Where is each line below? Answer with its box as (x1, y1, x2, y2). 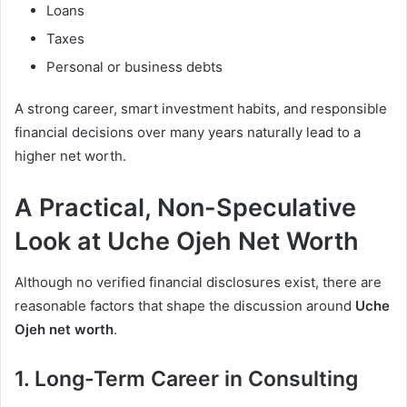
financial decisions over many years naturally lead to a (15, 124, 361, 142)
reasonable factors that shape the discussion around (15, 296, 355, 314)
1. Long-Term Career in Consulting (15, 365, 358, 392)
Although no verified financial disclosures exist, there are (15, 273, 382, 291)
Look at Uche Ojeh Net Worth (15, 226, 359, 257)
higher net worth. (15, 147, 126, 165)
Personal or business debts (46, 58, 223, 76)
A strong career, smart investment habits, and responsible (15, 100, 387, 118)
